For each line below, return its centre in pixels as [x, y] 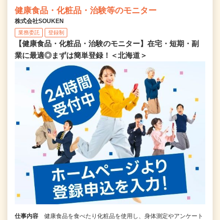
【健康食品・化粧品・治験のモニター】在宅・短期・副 [107, 43]
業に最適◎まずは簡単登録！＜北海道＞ [81, 55]
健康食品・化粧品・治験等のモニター [86, 10]
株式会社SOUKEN [39, 21]
